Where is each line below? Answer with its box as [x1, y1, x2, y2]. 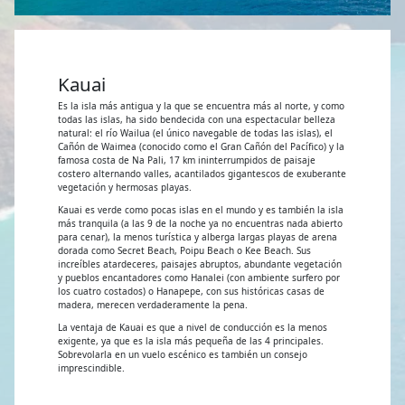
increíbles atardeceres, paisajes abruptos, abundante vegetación [58, 258, 342, 270]
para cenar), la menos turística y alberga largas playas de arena [58, 231, 337, 243]
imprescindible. [58, 362, 125, 374]
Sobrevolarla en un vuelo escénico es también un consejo [58, 348, 307, 361]
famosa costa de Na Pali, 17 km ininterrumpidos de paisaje [58, 154, 316, 166]
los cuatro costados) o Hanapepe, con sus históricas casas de [58, 285, 325, 297]
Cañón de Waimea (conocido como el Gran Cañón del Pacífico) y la [58, 140, 344, 153]
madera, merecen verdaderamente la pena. [58, 298, 248, 311]
